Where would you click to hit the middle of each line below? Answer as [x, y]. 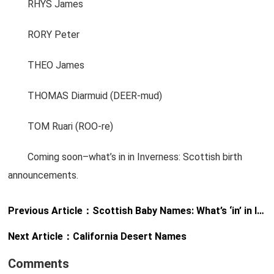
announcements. [43, 175]
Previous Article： [50, 211]
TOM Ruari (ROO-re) [61, 126]
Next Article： [41, 236]
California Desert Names [130, 236]
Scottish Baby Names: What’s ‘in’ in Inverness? [175, 211]
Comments [39, 264]
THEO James [46, 65]
